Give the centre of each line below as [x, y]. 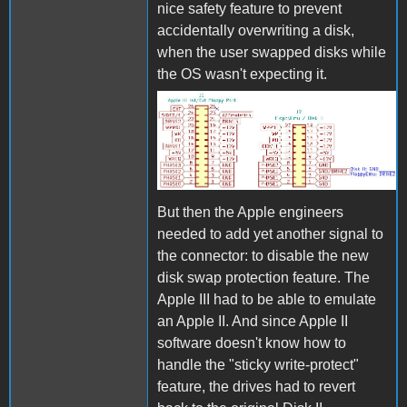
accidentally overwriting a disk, [256, 31]
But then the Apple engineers [250, 212]
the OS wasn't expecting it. [242, 74]
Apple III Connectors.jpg [269, 121]
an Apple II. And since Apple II [253, 321]
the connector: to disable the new [263, 255]
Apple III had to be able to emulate [267, 299]
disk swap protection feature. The [263, 277]
